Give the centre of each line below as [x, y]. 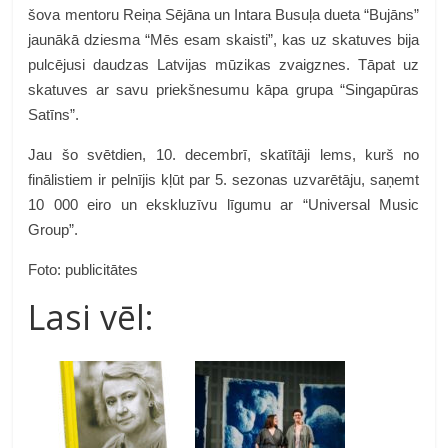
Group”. [55, 229]
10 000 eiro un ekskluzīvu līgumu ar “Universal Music [224, 204]
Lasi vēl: [91, 316]
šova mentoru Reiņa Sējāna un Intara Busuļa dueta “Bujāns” [224, 14]
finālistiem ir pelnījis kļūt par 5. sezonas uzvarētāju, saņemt [224, 179]
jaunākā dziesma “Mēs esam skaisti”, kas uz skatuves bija [224, 39]
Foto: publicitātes [83, 269]
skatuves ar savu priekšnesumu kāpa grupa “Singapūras [224, 89]
